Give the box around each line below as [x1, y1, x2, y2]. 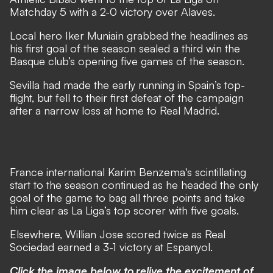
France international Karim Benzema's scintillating [10, 165, 246, 179]
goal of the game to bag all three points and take [10, 191, 245, 204]
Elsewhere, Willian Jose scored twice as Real [10, 227, 225, 241]
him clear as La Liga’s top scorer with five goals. [10, 204, 239, 217]
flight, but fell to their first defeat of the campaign [10, 91, 244, 104]
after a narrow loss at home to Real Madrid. [10, 104, 219, 117]
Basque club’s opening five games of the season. [10, 54, 244, 68]
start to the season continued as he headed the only [10, 178, 258, 191]
